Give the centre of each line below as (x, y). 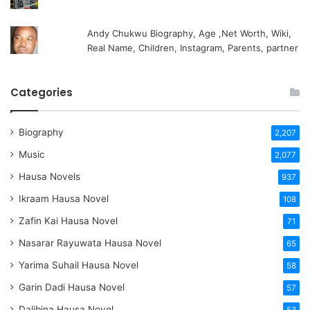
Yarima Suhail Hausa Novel (79, 265)
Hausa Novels (49, 177)
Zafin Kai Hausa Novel (68, 221)
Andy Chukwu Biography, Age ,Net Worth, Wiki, (190, 34)
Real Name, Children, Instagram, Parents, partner (193, 48)
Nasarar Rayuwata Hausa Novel (90, 243)
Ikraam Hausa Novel (64, 199)
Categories (42, 93)
